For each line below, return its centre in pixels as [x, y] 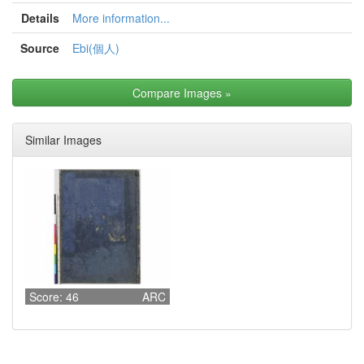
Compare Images [177, 93]
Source [40, 48]
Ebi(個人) [96, 48]
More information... [121, 18]
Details [40, 18]
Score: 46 [54, 296]
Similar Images [63, 140]
